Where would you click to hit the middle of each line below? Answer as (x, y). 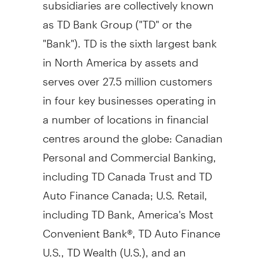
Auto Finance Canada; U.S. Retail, (125, 190)
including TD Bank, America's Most (128, 209)
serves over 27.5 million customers (127, 76)
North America (91, 57)
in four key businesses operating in (129, 95)
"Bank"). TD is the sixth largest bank (129, 38)
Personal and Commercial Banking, (129, 152)
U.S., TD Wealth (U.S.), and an (114, 247)
